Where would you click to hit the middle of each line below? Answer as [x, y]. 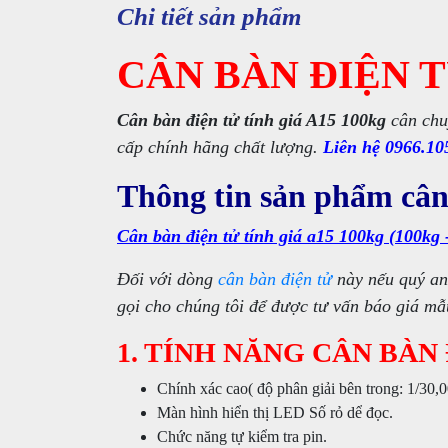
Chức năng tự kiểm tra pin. [242, 436]
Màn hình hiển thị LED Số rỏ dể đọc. [275, 412]
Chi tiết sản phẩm [209, 16]
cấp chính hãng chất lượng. [220, 147]
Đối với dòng [167, 279]
